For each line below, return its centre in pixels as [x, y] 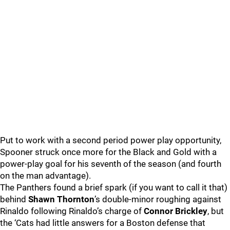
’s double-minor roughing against [158, 199]
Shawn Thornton [61, 199]
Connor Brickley [176, 211]
